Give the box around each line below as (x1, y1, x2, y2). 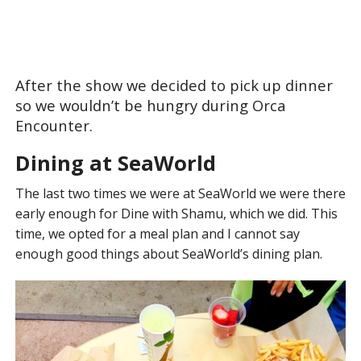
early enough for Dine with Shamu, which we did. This (15, 205, 338, 223)
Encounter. (15, 115, 93, 136)
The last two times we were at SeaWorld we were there (15, 185, 346, 203)
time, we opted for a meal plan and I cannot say (15, 225, 300, 243)
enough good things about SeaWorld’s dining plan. (15, 245, 322, 263)
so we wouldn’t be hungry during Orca (15, 95, 286, 116)
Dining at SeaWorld (15, 149, 216, 178)
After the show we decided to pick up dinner (15, 75, 333, 96)
